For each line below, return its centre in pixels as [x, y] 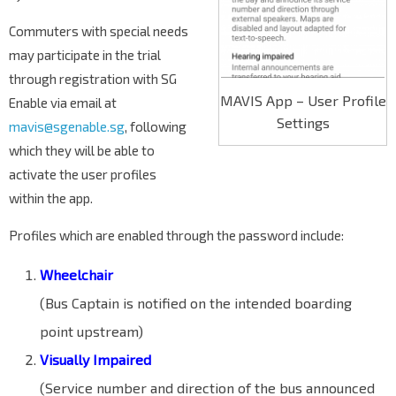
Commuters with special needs [99, 31]
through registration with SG [93, 79]
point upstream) [91, 331]
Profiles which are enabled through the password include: [176, 236]
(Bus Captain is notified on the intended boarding [196, 303]
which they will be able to [82, 151]
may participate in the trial [85, 55]
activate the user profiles [83, 175]
